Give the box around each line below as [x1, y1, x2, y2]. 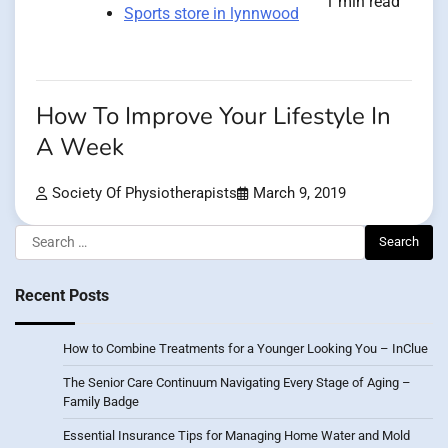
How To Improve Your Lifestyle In [36, 99, 391, 133]
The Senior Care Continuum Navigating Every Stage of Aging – [63, 374, 411, 390]
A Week [36, 130, 124, 164]
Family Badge [63, 393, 139, 409]
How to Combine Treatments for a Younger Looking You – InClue [63, 340, 428, 356]
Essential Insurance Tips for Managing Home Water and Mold [63, 427, 410, 443]
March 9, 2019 [253, 184, 346, 202]
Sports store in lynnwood [124, 3, 299, 23]
